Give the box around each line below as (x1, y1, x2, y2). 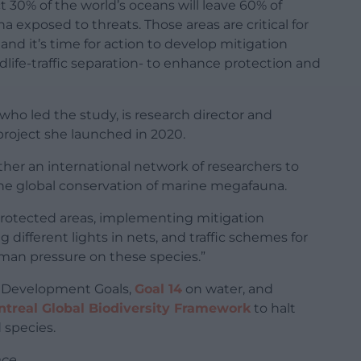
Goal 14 (135, 280, 182, 297)
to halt (251, 300, 296, 316)
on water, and (182, 280, 273, 297)
